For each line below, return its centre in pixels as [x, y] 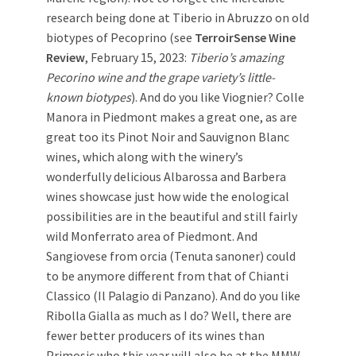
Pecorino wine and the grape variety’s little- [161, 77]
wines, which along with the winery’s [145, 156]
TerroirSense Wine [245, 37]
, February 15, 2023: [137, 57]
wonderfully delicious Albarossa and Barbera [166, 176]
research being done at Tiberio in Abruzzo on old [178, 17]
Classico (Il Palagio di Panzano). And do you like [173, 295]
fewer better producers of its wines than [155, 335]
